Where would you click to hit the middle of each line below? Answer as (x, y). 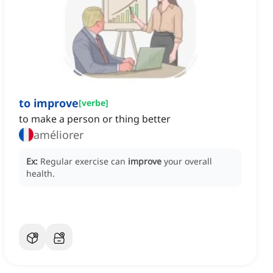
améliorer (58, 135)
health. (41, 174)
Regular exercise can (84, 161)
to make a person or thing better (95, 119)
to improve (49, 103)
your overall (188, 161)
